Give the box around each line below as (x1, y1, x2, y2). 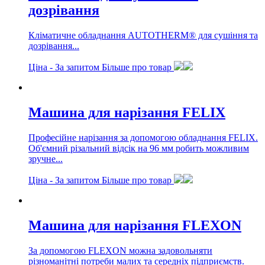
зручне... (28, 153, 63, 164)
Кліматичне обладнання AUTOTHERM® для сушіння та (28, 30, 258, 40)
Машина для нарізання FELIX (28, 104, 225, 120)
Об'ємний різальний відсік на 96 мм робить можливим (28, 143, 249, 153)
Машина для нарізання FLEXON (28, 217, 241, 233)
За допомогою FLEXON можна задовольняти (28, 245, 212, 256)
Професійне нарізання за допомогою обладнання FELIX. (28, 132, 258, 143)
